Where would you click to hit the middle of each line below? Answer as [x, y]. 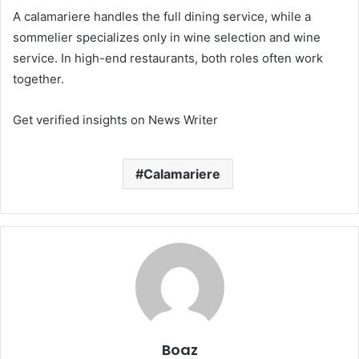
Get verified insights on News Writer [115, 119]
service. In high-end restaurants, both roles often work [168, 58]
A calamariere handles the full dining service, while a [162, 16]
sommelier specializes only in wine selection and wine [167, 37]
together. [38, 79]
